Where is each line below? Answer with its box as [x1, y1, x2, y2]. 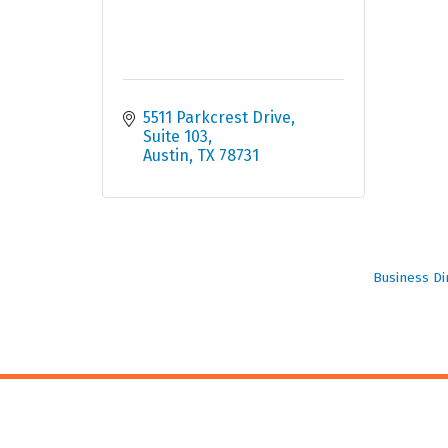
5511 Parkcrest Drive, [143, 108, 295, 128]
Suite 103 [143, 127, 208, 147]
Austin [143, 146, 189, 166]
